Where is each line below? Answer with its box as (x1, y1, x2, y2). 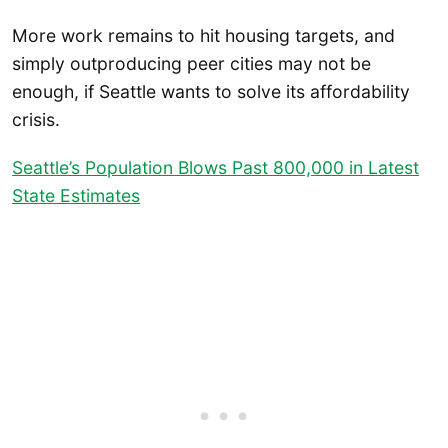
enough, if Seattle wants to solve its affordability (12, 81, 410, 103)
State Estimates (12, 184, 140, 206)
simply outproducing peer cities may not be (12, 53, 371, 75)
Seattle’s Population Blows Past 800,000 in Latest (12, 156, 419, 178)
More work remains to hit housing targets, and (12, 25, 395, 47)
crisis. (12, 109, 60, 131)
